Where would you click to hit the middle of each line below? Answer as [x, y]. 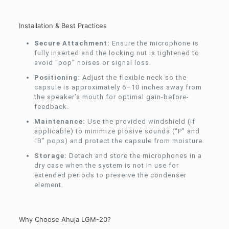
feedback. [51, 106]
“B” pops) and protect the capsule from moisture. [119, 141]
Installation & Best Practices [63, 25]
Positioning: [57, 77]
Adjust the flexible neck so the [133, 77]
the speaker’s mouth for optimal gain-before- [111, 97]
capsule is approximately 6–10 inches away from [118, 87]
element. [49, 185]
